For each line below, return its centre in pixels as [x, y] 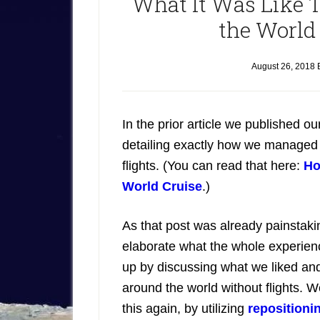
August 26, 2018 [283, 66]
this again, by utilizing [185, 309]
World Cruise [162, 186]
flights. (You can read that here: [213, 166]
